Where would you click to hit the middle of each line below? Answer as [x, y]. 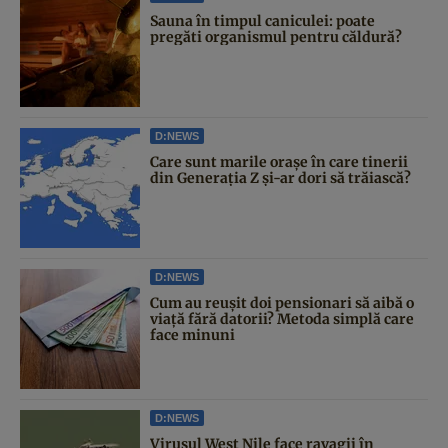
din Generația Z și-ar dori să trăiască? [280, 177]
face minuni [192, 334]
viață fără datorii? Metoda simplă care [282, 318]
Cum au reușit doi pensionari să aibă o [282, 302]
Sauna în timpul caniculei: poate [262, 20]
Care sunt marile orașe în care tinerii [279, 161]
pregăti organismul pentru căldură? [276, 36]
